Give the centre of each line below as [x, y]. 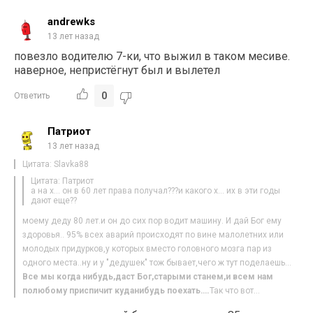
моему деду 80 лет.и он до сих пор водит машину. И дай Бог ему [152, 220]
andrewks [72, 21]
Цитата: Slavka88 [56, 164]
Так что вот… [235, 290]
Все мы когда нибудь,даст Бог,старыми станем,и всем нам [148, 276]
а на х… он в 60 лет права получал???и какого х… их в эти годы [156, 190]
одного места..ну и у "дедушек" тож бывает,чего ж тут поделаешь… [157, 262]
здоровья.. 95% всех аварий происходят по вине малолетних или [153, 234]
